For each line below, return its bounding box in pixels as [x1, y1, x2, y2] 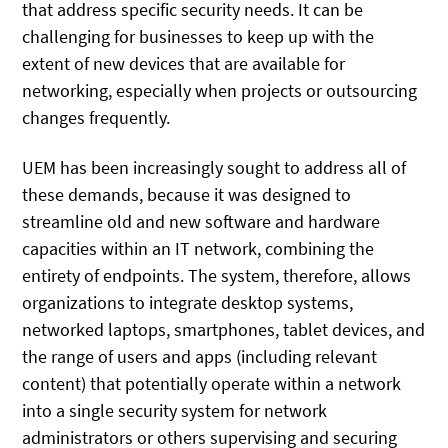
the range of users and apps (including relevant [22, 345, 378, 369]
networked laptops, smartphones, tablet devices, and [22, 318, 426, 342]
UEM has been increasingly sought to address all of [22, 156, 407, 180]
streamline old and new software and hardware [22, 210, 381, 234]
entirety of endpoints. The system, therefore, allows [22, 264, 412, 288]
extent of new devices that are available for [22, 51, 346, 75]
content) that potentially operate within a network [22, 372, 402, 396]
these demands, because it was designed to [22, 183, 352, 207]
